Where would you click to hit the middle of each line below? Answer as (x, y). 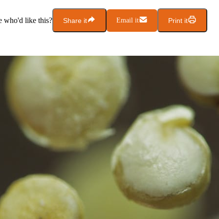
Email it (128, 20)
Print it (178, 20)
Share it (75, 20)
